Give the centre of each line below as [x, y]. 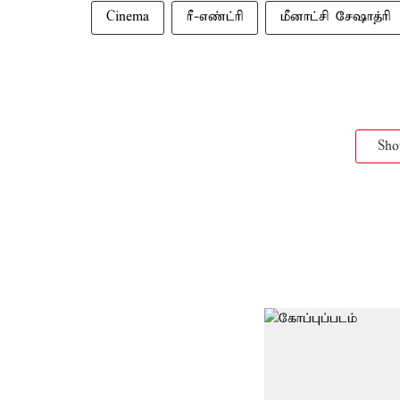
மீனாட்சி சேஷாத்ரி [335, 17]
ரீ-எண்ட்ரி [215, 17]
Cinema [128, 17]
